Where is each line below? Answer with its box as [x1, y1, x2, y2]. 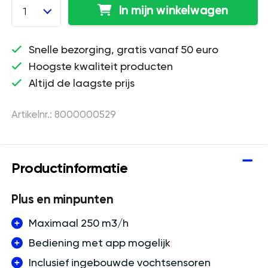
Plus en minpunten [11, 192, 114, 207]
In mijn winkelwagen [118, 2, 229, 17]
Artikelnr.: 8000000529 [11, 109, 117, 121]
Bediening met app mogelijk [28, 236, 170, 249]
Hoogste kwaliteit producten [26, 60, 173, 73]
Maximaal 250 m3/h [28, 217, 129, 230]
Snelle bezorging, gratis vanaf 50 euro [26, 43, 219, 56]
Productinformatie [11, 159, 128, 176]
